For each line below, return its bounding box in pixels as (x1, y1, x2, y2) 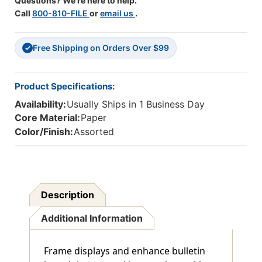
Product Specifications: (15, 81, 115, 92)
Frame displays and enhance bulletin (44, 244, 205, 257)
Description (41, 188, 95, 201)
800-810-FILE (32, 8, 89, 19)
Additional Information (41, 212, 143, 224)
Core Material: (15, 112, 80, 124)
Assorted (74, 125, 115, 137)
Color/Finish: (15, 125, 73, 137)
